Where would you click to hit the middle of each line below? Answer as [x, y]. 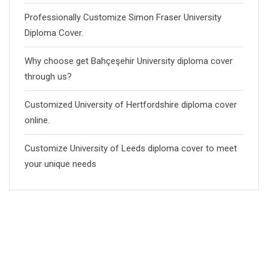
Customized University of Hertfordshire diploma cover [131, 104]
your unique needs [60, 164]
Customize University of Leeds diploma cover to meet [131, 148]
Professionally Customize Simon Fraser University [123, 17]
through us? [48, 76]
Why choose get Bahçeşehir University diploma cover [129, 61]
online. [37, 120]
